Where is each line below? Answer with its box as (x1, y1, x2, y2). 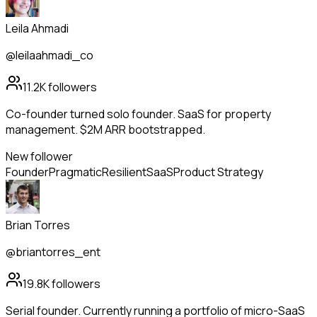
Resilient (102, 164, 146, 180)
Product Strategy (173, 164, 263, 180)
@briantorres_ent (6, 244, 100, 260)
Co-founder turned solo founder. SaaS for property (6, 106, 271, 122)
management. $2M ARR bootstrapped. (6, 122, 205, 138)
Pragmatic (49, 164, 102, 180)
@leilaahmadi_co (6, 47, 93, 64)
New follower (6, 149, 73, 165)
